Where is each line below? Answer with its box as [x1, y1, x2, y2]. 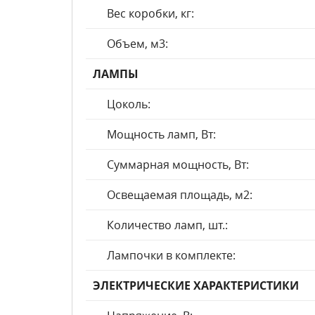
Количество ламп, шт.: [107, 217, 228, 233]
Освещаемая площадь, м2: [107, 187, 252, 202]
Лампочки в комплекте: [107, 247, 236, 263]
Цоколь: [107, 96, 150, 112]
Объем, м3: [107, 36, 168, 51]
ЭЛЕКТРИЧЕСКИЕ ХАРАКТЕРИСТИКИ [93, 278, 299, 293]
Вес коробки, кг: [107, 6, 194, 21]
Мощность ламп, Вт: [107, 127, 216, 142]
